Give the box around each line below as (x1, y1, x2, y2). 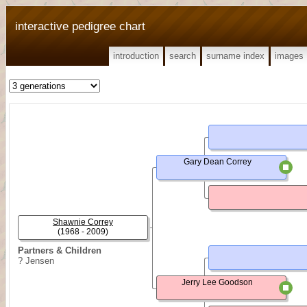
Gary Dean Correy (183, 157, 251, 167)
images (275, 51, 304, 61)
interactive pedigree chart (15, 19, 145, 33)
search (169, 51, 196, 61)
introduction (113, 51, 159, 61)
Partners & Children (18, 245, 101, 256)
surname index (206, 51, 265, 61)
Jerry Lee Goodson (182, 278, 253, 287)
